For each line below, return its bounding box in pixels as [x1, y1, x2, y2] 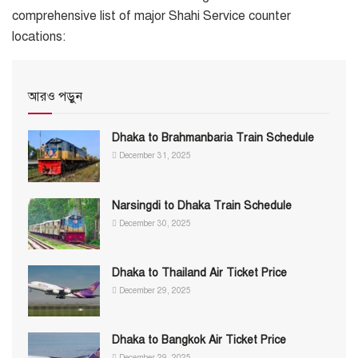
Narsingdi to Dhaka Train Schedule [112, 198, 292, 213]
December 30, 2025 [117, 217, 191, 229]
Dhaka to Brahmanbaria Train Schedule [112, 131, 314, 145]
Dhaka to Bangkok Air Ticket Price [112, 333, 289, 348]
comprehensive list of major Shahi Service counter [12, 8, 291, 25]
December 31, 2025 [117, 150, 191, 161]
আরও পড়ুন [28, 89, 82, 105]
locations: [12, 29, 66, 46]
